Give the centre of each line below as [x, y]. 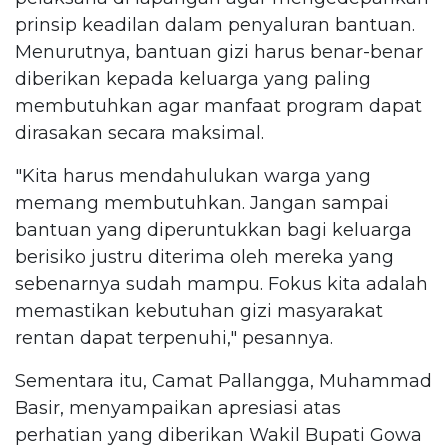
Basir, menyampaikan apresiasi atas [178, 407]
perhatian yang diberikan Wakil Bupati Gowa [218, 434]
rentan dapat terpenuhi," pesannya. [174, 337]
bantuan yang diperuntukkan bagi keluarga [213, 229]
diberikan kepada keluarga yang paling [193, 78]
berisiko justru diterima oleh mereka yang [204, 256]
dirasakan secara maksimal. [139, 132]
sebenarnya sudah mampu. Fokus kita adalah [221, 283]
